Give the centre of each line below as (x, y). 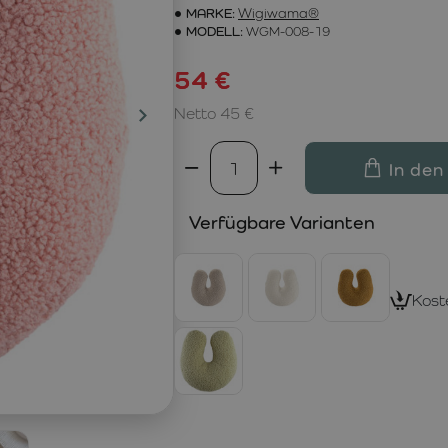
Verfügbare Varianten (282, 222)
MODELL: (214, 31)
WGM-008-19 (288, 31)
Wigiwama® (278, 13)
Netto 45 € (214, 113)
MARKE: (210, 13)
